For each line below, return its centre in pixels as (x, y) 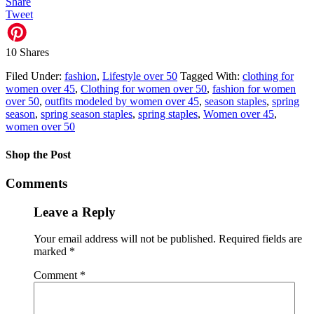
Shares (34, 53)
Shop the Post (38, 154)
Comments (36, 183)
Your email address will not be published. (125, 239)
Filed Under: (35, 76)
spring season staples (87, 114)
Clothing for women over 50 (144, 89)
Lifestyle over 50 (140, 76)
